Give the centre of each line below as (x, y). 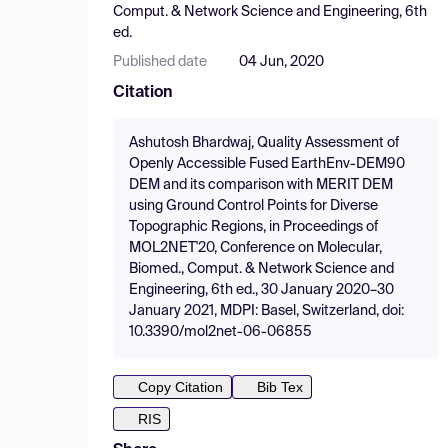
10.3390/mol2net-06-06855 (220, 332)
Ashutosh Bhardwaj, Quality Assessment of (264, 143)
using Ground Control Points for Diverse (253, 206)
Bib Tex (280, 387)
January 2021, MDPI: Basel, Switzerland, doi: (266, 311)
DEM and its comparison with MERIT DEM (261, 185)
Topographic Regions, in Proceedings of (253, 227)
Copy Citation (180, 387)
